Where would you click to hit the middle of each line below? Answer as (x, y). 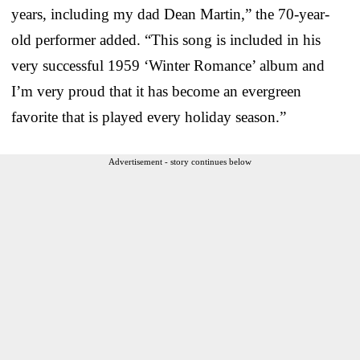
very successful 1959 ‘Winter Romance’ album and (168, 65)
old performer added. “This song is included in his (166, 39)
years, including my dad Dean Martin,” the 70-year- (170, 14)
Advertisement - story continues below (180, 161)
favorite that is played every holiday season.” (149, 117)
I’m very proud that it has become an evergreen (156, 91)
